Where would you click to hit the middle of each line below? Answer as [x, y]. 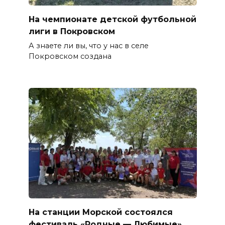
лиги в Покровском [72, 31]
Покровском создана [70, 57]
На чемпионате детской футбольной [112, 19]
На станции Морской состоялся [100, 212]
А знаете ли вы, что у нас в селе [88, 46]
